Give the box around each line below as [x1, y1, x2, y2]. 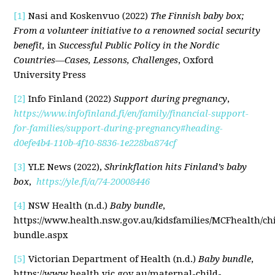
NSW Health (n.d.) [26, 200, 110, 212]
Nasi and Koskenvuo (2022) [26, 10, 149, 22]
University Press [14, 69, 87, 81]
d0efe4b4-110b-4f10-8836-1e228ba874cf [14, 137, 177, 149]
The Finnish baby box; [148, 10, 244, 22]
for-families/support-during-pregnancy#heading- [14, 123, 223, 134]
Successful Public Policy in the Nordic [59, 40, 220, 52]
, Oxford [178, 55, 214, 66]
